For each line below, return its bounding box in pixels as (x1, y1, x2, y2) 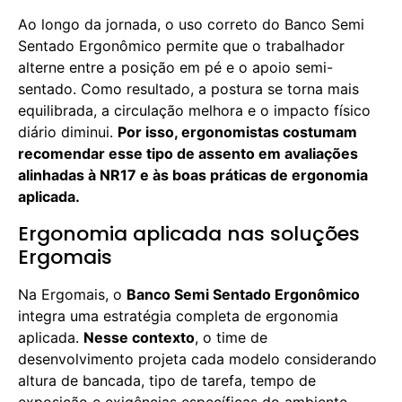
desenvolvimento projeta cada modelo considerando (18, 350, 377, 368)
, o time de (195, 328, 267, 346)
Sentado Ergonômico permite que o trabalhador (18, 37, 345, 55)
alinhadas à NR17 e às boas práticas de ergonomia (18, 166, 368, 184)
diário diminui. (18, 123, 118, 141)
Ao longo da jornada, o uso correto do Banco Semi (18, 15, 364, 33)
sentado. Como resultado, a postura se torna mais (18, 80, 359, 98)
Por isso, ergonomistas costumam (118, 123, 357, 141)
